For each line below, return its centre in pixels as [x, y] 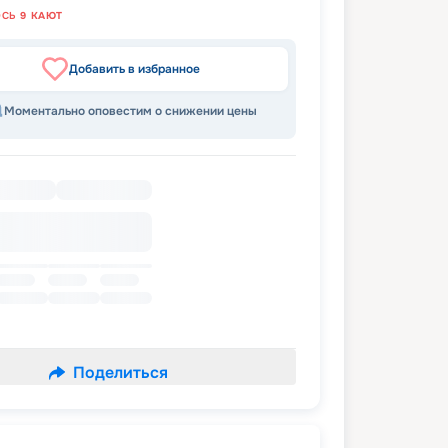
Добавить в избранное [134, 69]
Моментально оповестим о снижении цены [130, 111]
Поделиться [120, 373]
